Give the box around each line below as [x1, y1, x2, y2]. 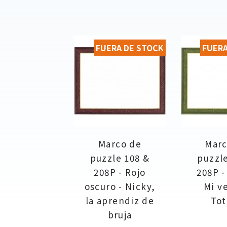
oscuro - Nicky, [84, 179, 156, 193]
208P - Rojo [94, 165, 146, 178]
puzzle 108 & [90, 151, 150, 164]
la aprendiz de [85, 194, 155, 207]
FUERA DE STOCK [95, 41, 164, 54]
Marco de [98, 137, 142, 150]
